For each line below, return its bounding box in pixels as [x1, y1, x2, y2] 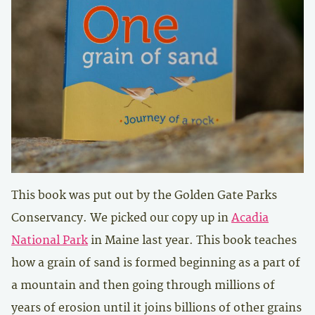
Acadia [231, 211, 269, 225]
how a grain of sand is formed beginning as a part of [11, 256, 300, 270]
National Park [11, 233, 88, 247]
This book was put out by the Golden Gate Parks [11, 188, 277, 202]
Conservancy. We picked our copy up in [11, 211, 231, 225]
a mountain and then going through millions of [11, 278, 275, 292]
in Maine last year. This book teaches [88, 233, 297, 247]
